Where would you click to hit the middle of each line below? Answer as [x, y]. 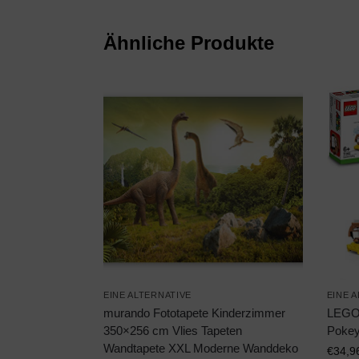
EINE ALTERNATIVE [147, 294]
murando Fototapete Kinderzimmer [194, 313]
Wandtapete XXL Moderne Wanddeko [200, 348]
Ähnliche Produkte [188, 42]
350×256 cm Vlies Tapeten [172, 330]
